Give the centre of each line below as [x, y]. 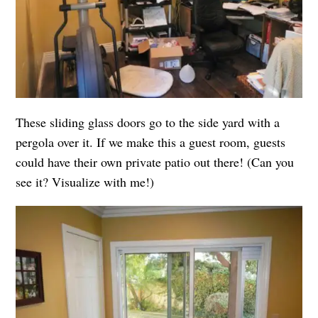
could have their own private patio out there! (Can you [155, 161]
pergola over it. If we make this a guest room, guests [151, 142]
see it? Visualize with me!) [85, 181]
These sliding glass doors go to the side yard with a [148, 122]
